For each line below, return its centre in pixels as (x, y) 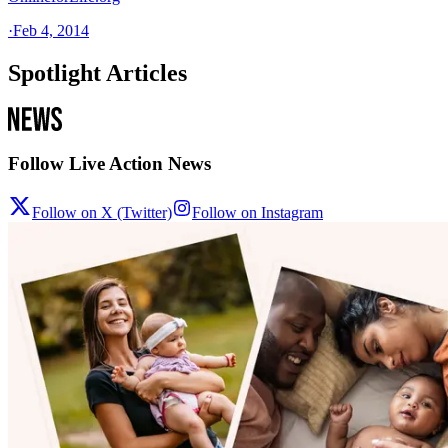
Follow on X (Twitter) (102, 212)
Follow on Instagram (257, 212)
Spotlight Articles (97, 72)
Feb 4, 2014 (51, 30)
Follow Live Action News (109, 164)
